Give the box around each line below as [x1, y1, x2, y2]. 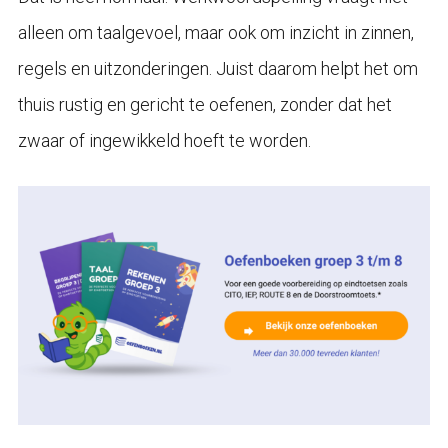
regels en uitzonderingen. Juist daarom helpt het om [17, 57, 418, 79]
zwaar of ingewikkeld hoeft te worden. [17, 129, 311, 151]
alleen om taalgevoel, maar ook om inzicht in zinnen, [17, 21, 414, 43]
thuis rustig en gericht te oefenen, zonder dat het [17, 93, 392, 115]
